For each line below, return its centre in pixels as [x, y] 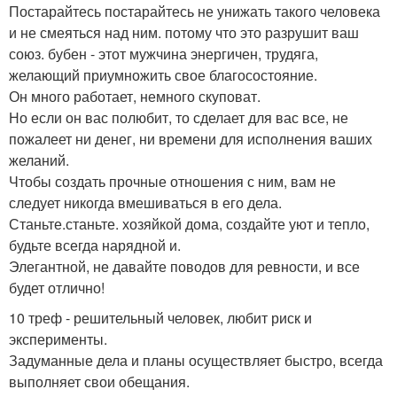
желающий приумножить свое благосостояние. [163, 75]
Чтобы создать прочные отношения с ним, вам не [172, 181]
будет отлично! [57, 288]
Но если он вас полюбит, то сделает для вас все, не [179, 117]
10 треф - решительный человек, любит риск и [160, 318]
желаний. [39, 160]
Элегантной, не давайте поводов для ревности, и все [184, 266]
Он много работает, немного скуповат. [135, 96]
